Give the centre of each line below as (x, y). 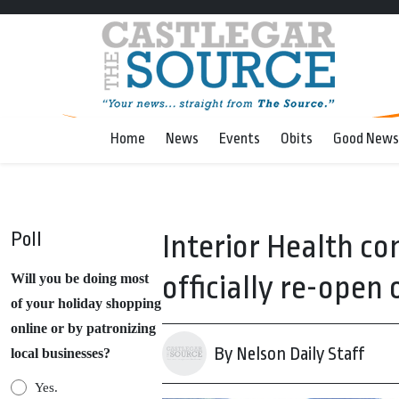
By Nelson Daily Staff (289, 354)
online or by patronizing (83, 328)
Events (240, 138)
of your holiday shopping (86, 303)
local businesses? (61, 353)
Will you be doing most (80, 278)
